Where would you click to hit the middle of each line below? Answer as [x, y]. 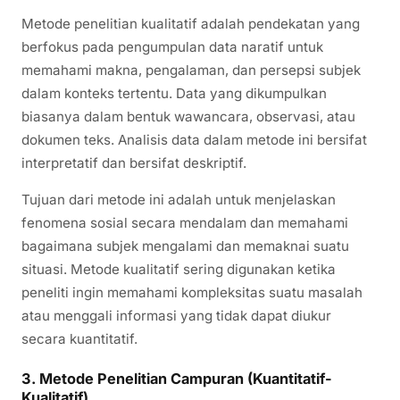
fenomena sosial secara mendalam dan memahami [185, 222]
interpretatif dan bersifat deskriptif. [134, 162]
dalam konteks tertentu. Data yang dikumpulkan [174, 93]
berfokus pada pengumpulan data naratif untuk [172, 46]
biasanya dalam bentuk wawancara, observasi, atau [188, 116]
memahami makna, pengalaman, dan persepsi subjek [191, 70]
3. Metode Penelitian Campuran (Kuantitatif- [177, 379]
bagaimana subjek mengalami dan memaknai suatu [185, 246]
